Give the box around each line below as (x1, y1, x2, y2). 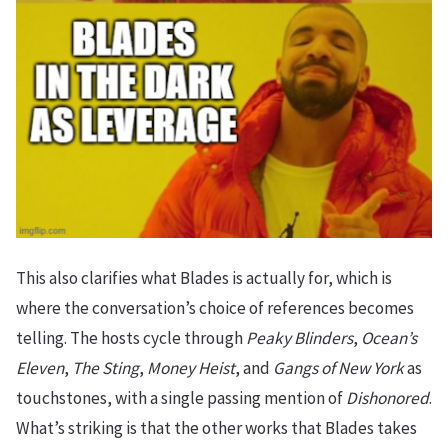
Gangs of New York (273, 356, 404, 379)
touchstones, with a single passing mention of (16, 386, 346, 409)
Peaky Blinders (246, 326, 353, 349)
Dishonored (346, 386, 429, 409)
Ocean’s (361, 326, 417, 349)
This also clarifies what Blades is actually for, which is (16, 266, 392, 289)
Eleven (16, 356, 64, 379)
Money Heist (147, 356, 235, 379)
